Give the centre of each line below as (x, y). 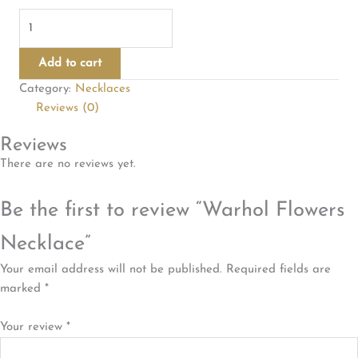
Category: (47, 89)
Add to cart (70, 63)
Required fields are (278, 270)
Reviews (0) (68, 108)
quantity (40, 75)
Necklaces (103, 89)
